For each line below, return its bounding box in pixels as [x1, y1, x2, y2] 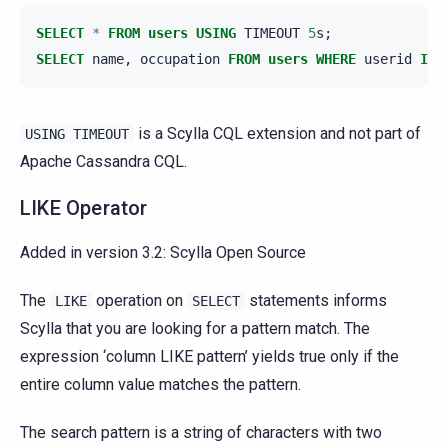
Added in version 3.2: [20, 243, 170, 263]
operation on [92, 291, 187, 311]
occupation [140, 51, 220, 68]
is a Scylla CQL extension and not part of [134, 124, 421, 144]
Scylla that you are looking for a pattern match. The [20, 319, 370, 339]
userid [364, 51, 412, 68]
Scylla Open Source [170, 243, 306, 263]
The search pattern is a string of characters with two [20, 423, 382, 443]
